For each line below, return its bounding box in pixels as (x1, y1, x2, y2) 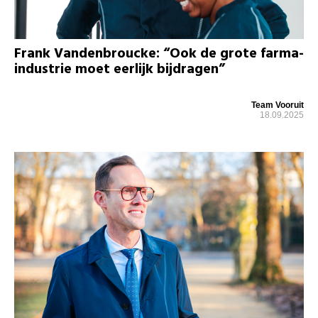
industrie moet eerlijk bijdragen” (14, 57, 225, 81)
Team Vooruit (251, 99, 304, 110)
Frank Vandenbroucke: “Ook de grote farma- (14, 42, 304, 65)
